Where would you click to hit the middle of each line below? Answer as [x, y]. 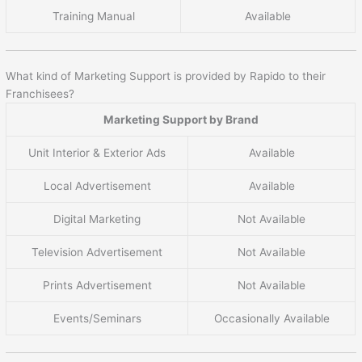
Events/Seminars [97, 319]
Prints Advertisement [97, 286]
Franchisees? [40, 94]
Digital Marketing [97, 219]
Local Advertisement [97, 186]
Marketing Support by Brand [181, 120]
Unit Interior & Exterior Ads [97, 153]
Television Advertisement [97, 253]
